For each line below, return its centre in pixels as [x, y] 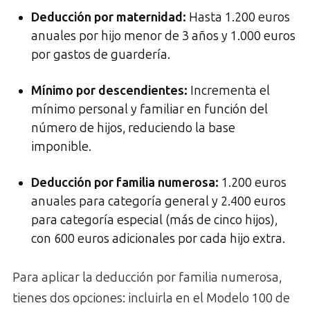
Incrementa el [229, 90]
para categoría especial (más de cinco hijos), [154, 220]
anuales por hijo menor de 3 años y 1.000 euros [163, 36]
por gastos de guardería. [101, 54]
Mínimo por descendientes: [109, 90]
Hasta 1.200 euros [238, 17]
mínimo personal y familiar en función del [149, 109]
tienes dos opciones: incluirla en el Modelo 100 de [151, 298]
